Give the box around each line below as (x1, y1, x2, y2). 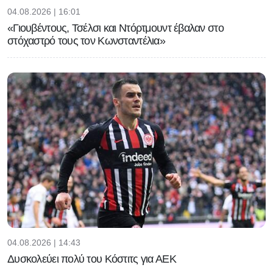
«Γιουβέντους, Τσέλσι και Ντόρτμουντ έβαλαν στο (7, 22, 224, 35)
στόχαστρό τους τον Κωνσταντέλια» (7, 35, 165, 48)
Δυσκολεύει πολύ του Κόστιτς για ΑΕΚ (7, 252, 176, 265)
